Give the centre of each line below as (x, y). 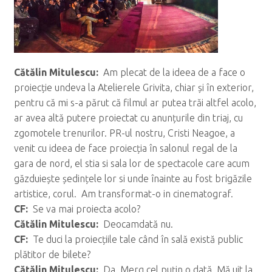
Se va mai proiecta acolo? (85, 209)
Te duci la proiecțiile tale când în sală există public (136, 240)
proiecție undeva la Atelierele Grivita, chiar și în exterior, (134, 88)
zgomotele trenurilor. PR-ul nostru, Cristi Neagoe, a (124, 133)
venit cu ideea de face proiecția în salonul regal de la (125, 148)
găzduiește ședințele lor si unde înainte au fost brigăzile (133, 179)
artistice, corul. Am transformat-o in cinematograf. (123, 194)
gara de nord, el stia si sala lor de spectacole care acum (131, 164)
